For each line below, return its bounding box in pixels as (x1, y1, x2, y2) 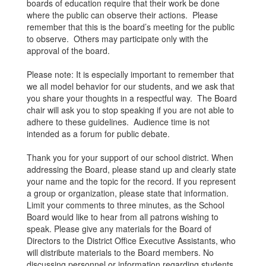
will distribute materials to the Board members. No (27, 246, 214, 258)
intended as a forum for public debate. (27, 128, 175, 140)
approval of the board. (27, 45, 112, 56)
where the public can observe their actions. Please (27, 9, 218, 21)
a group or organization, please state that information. (27, 187, 229, 199)
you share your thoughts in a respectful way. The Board (27, 92, 237, 104)
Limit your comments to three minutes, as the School (27, 199, 224, 211)
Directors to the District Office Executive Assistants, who (27, 235, 236, 246)
